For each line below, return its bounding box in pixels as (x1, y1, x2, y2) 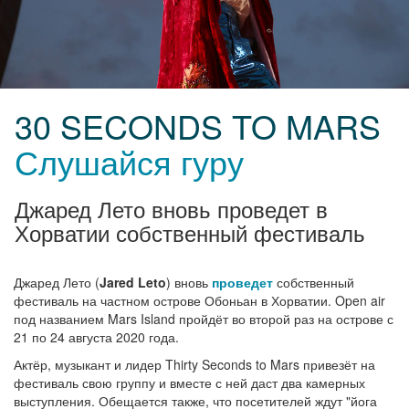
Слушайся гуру (15, 138, 244, 185)
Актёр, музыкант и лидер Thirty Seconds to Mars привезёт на (14, 355, 375, 374)
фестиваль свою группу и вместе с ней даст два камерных (14, 373, 365, 393)
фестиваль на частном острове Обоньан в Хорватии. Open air (14, 291, 385, 310)
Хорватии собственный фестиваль (15, 216, 365, 249)
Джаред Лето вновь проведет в (15, 193, 328, 225)
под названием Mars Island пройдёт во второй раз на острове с (14, 309, 393, 329)
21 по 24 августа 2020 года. (14, 328, 179, 347)
